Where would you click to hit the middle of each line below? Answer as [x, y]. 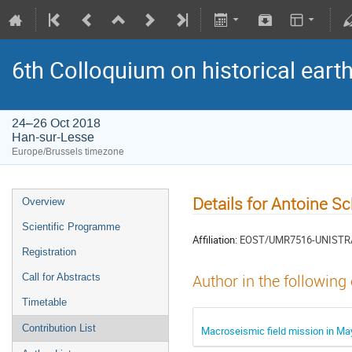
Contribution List [59, 328]
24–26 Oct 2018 [56, 123]
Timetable [44, 302]
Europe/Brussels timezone [68, 152]
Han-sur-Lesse [53, 137]
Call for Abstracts [61, 277]
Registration [49, 252]
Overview [43, 202]
